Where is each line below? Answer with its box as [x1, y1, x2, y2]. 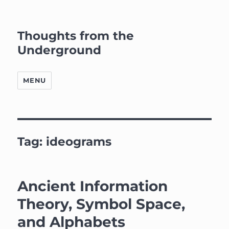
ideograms [46, 134, 112, 149]
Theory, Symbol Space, [17, 195, 186, 213]
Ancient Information [17, 177, 168, 195]
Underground [17, 43, 102, 57]
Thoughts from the [17, 29, 134, 43]
